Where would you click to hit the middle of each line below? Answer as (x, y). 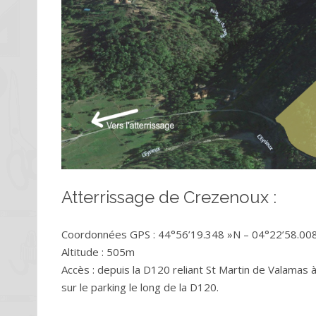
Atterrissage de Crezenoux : (169, 197)
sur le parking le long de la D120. (140, 287)
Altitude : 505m (98, 252)
